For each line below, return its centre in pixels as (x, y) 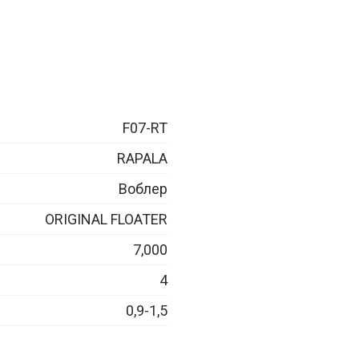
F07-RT (145, 127)
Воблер (143, 188)
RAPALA (142, 158)
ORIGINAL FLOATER (106, 219)
